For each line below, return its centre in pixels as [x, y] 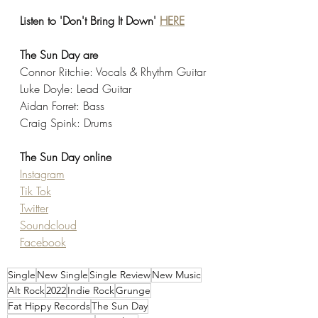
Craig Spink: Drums [66, 123]
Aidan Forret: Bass [62, 106]
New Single [62, 275]
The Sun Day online [66, 157]
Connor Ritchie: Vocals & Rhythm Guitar [113, 72]
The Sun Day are [59, 55]
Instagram [42, 174]
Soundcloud [48, 225]
